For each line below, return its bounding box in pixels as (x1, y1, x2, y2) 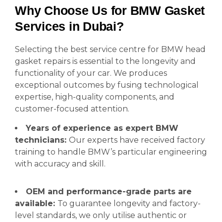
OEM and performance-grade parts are (26, 187, 192, 196)
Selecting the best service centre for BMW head (15, 45, 206, 54)
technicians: (15, 135, 69, 145)
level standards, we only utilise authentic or (15, 211, 187, 220)
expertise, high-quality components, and (15, 92, 174, 102)
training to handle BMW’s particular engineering (15, 147, 207, 157)
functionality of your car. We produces (15, 68, 167, 78)
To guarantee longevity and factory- (57, 199, 201, 208)
